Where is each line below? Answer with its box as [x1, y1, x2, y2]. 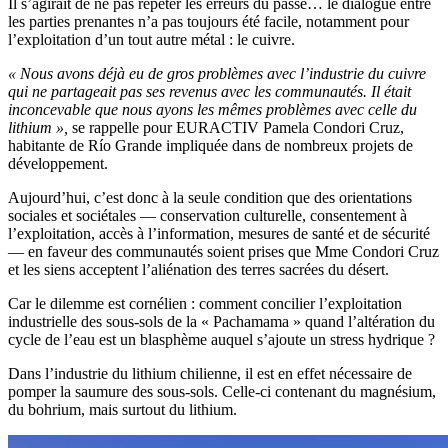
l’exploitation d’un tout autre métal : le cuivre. [8, 31, 295, 49]
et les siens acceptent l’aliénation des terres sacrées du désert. [8, 261, 389, 279]
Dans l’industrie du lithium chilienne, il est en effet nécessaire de [8, 365, 412, 383]
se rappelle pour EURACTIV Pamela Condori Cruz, [72, 119, 404, 137]
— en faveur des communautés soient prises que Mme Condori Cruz [8, 243, 439, 261]
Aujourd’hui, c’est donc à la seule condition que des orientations [8, 189, 412, 207]
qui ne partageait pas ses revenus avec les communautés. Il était [8, 83, 411, 101]
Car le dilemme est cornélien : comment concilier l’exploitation [8, 295, 402, 313]
